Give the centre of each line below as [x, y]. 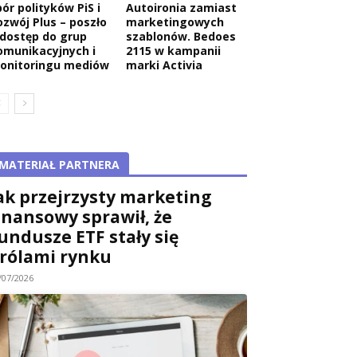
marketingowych [175, 22]
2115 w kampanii [173, 50]
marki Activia [164, 65]
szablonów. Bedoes [181, 36]
